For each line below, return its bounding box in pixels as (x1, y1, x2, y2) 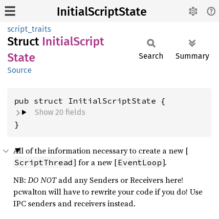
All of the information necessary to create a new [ (13, 145, 188, 156)
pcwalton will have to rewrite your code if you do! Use (13, 186, 202, 197)
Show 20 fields (34, 108, 85, 117)
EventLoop (118, 157, 162, 167)
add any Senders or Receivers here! (56, 175, 183, 185)
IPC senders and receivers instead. (13, 198, 135, 209)
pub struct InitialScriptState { (14, 96, 166, 106)
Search (139, 51, 163, 61)
